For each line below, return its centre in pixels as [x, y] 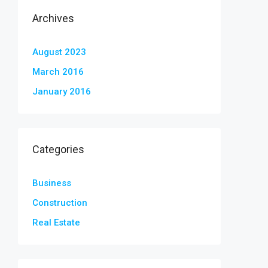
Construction [60, 203]
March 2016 [58, 72]
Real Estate [56, 223]
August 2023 [59, 52]
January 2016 [62, 92]
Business [52, 183]
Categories [58, 149]
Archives [53, 18]
